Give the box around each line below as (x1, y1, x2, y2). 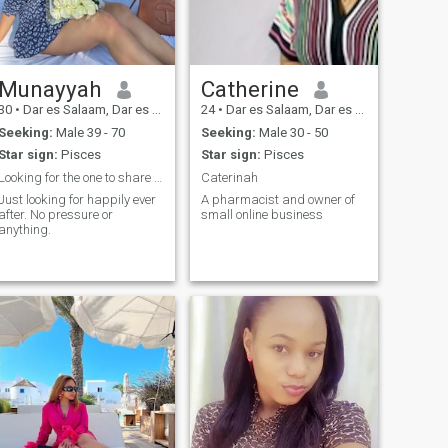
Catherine (200, 76, 299, 103)
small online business (200, 207, 323, 223)
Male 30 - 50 (255, 124, 328, 140)
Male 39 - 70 (52, 124, 125, 140)
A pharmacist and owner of (200, 192, 355, 208)
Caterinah (200, 169, 258, 185)
